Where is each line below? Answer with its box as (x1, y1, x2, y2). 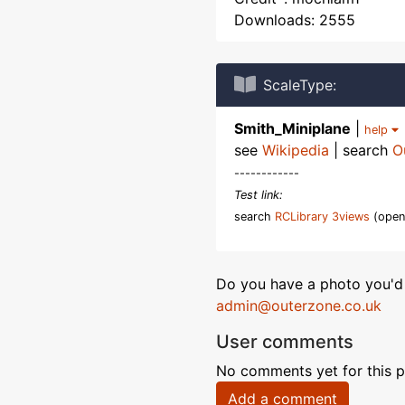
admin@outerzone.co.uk (216, 297, 381, 315)
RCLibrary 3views (275, 210, 370, 223)
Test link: (234, 188, 283, 202)
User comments (216, 331, 353, 353)
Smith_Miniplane (234, 119, 351, 137)
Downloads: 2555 (234, 11, 355, 29)
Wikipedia (262, 141, 329, 159)
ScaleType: (263, 76, 336, 94)
